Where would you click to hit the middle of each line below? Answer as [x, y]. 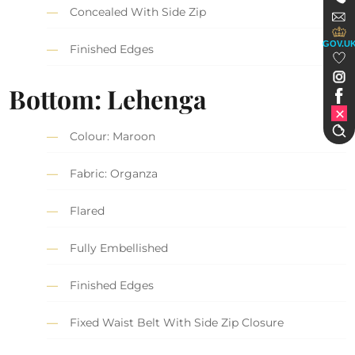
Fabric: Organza [114, 173]
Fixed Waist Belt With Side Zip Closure [177, 322]
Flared [88, 210]
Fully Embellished [119, 248]
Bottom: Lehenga [108, 98]
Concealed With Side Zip [138, 12]
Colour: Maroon [113, 136]
